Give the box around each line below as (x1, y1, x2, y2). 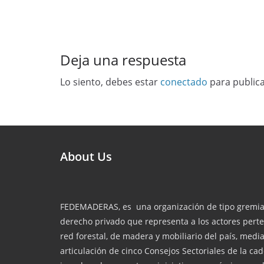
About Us (60, 148, 112, 164)
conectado (160, 75, 207, 88)
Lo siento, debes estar (60, 75, 160, 88)
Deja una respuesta (60, 50, 186, 70)
